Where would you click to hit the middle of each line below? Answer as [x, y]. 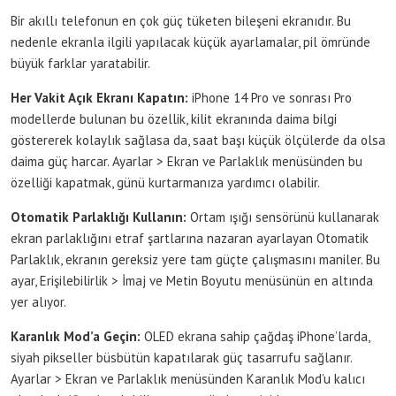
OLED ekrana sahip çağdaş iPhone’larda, [255, 336]
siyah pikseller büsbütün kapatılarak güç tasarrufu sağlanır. [181, 357]
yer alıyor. [38, 301]
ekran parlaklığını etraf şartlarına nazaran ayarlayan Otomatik [190, 238]
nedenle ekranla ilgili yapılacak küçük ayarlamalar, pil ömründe [190, 42]
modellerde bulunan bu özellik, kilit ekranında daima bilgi [174, 118]
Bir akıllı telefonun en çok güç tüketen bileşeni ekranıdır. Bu [181, 20]
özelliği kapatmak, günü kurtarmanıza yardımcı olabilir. [165, 182]
